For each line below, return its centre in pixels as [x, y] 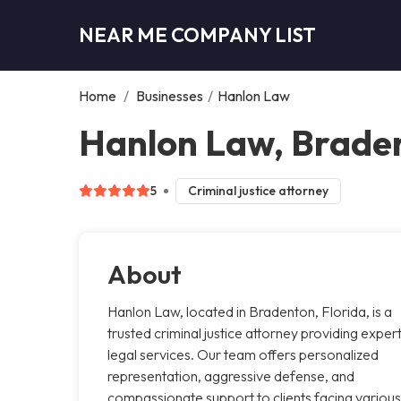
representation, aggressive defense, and [231, 375]
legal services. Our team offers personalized [243, 354]
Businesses [170, 95]
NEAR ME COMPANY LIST [197, 34]
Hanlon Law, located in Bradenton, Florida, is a [250, 311]
